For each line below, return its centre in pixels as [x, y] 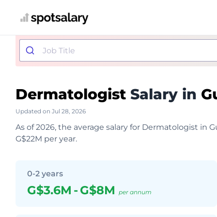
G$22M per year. [46, 139]
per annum [135, 192]
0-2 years [45, 174]
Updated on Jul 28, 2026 [51, 111]
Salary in [163, 94]
